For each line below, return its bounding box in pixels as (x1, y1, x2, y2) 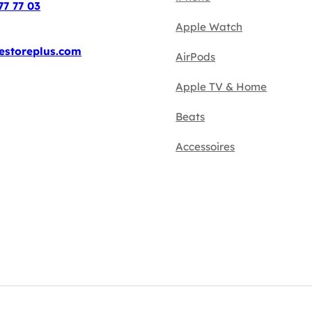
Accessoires (175, 140, 235, 154)
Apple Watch (175, 20, 243, 34)
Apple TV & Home (175, 80, 267, 94)
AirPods (175, 50, 216, 64)
